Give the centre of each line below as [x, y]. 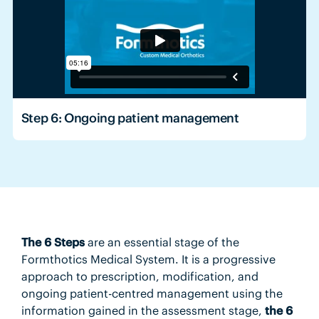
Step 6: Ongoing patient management [130, 117]
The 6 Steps [53, 242]
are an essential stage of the [162, 242]
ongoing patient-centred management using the [152, 293]
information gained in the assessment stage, [141, 310]
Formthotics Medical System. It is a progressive [148, 259]
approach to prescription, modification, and [140, 276]
